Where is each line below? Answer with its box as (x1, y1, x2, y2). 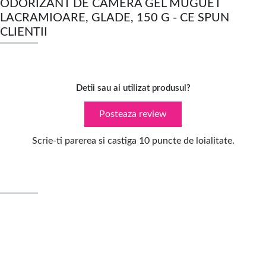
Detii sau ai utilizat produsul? (75, 84, 191, 93)
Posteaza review (99, 109, 167, 119)
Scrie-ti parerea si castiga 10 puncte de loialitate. (31, 135, 235, 145)
